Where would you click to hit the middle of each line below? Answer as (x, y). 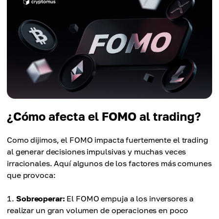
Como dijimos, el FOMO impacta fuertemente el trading (108, 140)
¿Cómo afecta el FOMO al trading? (104, 116)
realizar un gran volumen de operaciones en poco (98, 210)
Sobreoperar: (41, 199)
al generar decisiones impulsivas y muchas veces (97, 152)
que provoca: (31, 175)
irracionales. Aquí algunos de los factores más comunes (109, 164)
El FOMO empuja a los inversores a (129, 199)
